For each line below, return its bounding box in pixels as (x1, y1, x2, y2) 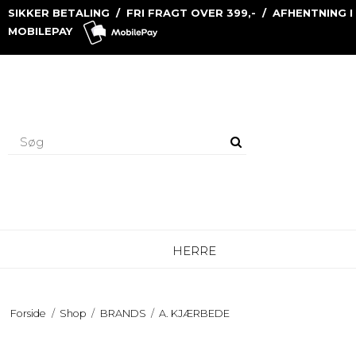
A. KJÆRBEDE (159, 307, 230, 319)
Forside (10, 307, 47, 319)
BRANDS (99, 307, 146, 319)
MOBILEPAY (8, 25, 75, 37)
